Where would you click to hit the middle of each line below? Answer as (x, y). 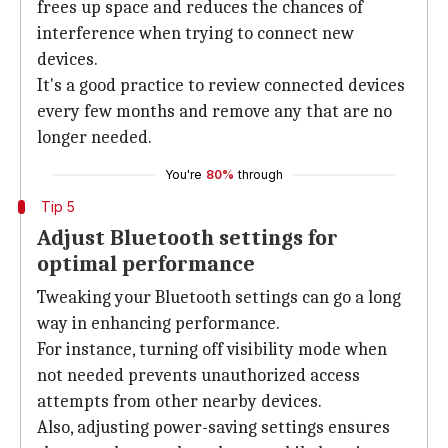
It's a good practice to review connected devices (221, 85)
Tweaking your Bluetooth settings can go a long (219, 297)
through (260, 174)
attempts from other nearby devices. (179, 401)
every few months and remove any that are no (214, 111)
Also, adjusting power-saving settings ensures (213, 427)
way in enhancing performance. (158, 323)
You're (183, 174)
